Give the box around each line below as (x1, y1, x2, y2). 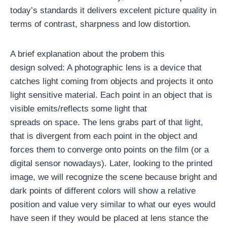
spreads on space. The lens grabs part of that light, (10, 118, 203, 127)
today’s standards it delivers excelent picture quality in (10, 6, 216, 15)
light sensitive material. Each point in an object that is (10, 90, 212, 100)
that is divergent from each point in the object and (10, 131, 197, 141)
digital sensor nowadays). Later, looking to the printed (10, 159, 212, 168)
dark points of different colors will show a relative (10, 186, 196, 196)
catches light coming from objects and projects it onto (10, 77, 213, 86)
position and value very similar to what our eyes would (10, 200, 215, 209)
